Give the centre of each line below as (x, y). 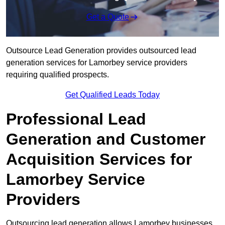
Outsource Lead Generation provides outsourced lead (101, 51)
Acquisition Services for (99, 159)
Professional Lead (76, 119)
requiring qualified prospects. (58, 75)
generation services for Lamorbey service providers (97, 63)
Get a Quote (107, 17)
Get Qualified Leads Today (113, 95)
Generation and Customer (106, 139)
